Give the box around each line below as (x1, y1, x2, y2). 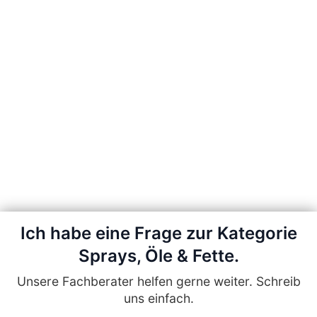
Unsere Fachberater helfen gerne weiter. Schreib (16, 274, 301, 289)
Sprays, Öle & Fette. (78, 246, 239, 266)
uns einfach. (123, 291, 194, 306)
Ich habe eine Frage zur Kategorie (20, 223, 297, 243)
